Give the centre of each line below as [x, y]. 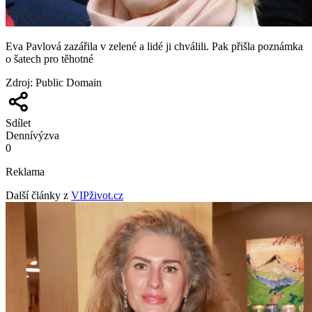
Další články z [37, 195]
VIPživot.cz [97, 195]
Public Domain [69, 82]
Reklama [25, 171]
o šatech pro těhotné [49, 58]
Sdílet [18, 123]
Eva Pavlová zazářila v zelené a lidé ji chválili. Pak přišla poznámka [154, 46]
